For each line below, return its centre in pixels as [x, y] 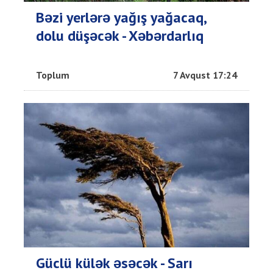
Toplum [53, 75]
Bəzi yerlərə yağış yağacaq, [121, 17]
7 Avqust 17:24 [205, 75]
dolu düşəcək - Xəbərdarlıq [120, 35]
